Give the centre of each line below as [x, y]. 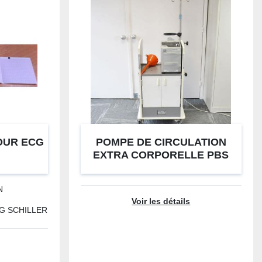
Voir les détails [161, 201]
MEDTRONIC [161, 168]
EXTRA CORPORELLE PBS [161, 155]
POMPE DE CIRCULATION [161, 142]
